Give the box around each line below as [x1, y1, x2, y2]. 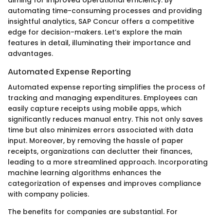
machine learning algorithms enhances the [8, 167, 161, 178]
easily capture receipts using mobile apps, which [8, 103, 182, 113]
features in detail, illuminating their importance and [8, 37, 191, 48]
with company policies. [8, 189, 89, 199]
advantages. [8, 48, 53, 58]
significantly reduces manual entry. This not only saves [8, 114, 203, 124]
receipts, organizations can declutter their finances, [8, 146, 192, 156]
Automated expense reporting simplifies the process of [8, 82, 205, 92]
